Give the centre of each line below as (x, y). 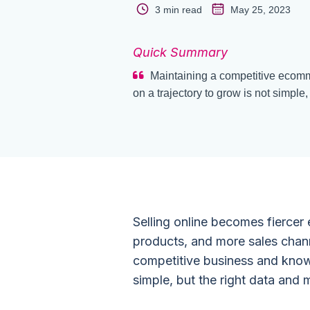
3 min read (179, 10)
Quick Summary (180, 52)
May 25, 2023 (259, 10)
